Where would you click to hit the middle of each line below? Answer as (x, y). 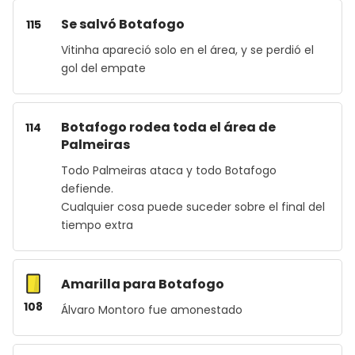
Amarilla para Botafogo (143, 284)
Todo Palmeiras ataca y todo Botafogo (169, 170)
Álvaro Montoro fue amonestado (152, 310)
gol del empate (103, 68)
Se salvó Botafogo (123, 24)
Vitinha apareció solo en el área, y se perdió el (187, 50)
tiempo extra (97, 225)
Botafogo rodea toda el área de (168, 127)
